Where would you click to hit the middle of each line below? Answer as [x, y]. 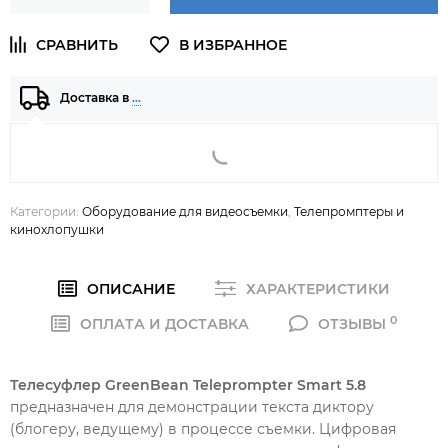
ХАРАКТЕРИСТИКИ [317, 288]
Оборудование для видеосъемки [185, 211]
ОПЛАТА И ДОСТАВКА [164, 323]
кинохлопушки [57, 229]
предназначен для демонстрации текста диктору [192, 406]
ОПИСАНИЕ [130, 288]
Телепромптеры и [349, 211]
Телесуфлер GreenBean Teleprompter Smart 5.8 [188, 384]
